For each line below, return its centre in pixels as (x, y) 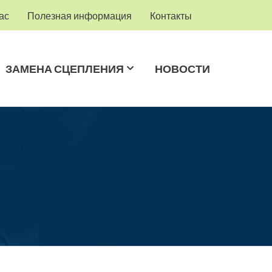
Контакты (171, 15)
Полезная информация (79, 15)
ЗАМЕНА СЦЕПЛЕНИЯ (65, 68)
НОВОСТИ (182, 68)
